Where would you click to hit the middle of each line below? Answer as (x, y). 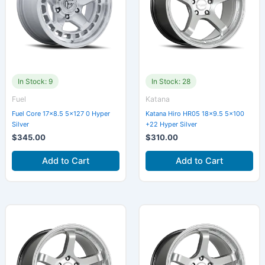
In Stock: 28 (171, 82)
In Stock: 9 (35, 82)
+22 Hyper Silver (171, 124)
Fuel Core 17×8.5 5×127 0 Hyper (61, 113)
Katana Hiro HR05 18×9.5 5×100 (195, 113)
